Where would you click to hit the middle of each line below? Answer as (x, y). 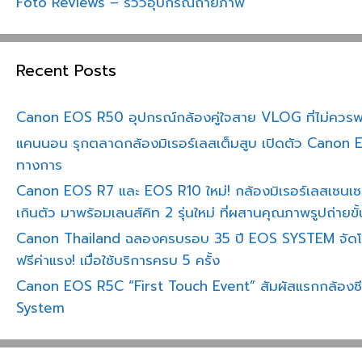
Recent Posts (66, 71)
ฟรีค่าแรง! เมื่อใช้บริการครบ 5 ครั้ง (118, 261)
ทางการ (39, 165)
